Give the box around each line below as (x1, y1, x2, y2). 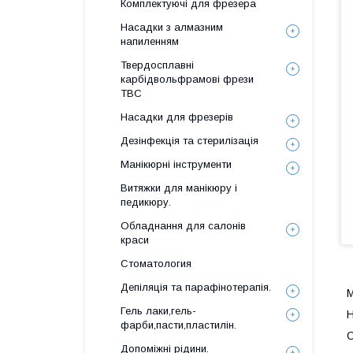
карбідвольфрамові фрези (121, 73, 254, 85)
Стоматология (121, 258, 191, 269)
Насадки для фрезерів (121, 111, 233, 123)
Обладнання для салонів (121, 220, 246, 232)
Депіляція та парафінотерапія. (121, 281, 271, 293)
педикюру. (121, 196, 171, 208)
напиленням (121, 35, 179, 47)
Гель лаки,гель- (121, 305, 196, 317)
